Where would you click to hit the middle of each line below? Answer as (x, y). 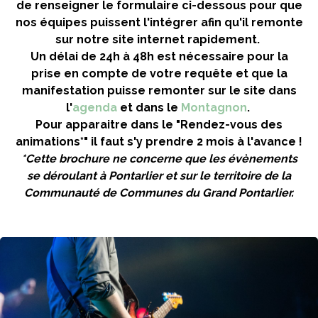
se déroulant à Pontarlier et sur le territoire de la (159, 176)
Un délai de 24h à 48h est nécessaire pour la (159, 56)
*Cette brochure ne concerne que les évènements (159, 159)
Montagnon (214, 108)
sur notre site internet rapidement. (159, 39)
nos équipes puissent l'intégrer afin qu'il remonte (159, 22)
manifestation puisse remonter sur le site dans (159, 91)
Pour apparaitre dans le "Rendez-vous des (159, 125)
